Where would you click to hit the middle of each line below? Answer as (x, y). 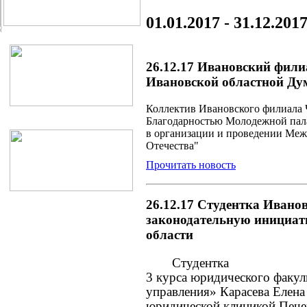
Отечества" (172, 146)
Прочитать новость (191, 165)
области (170, 235)
